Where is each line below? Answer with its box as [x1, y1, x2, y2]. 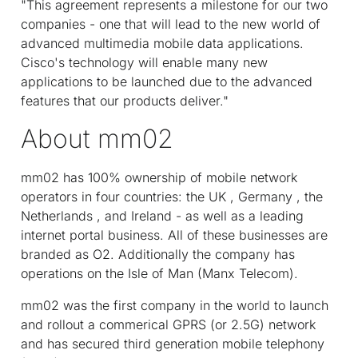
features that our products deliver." [21, 92, 229, 109]
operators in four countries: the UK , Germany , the [21, 188, 323, 205]
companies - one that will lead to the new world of [21, 15, 320, 32]
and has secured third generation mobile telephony [21, 335, 324, 352]
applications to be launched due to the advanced [21, 73, 312, 89]
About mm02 [21, 122, 173, 154]
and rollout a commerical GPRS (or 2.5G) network [21, 316, 316, 332]
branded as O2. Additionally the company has [21, 245, 295, 262]
